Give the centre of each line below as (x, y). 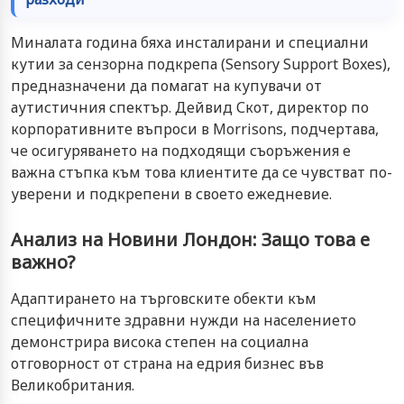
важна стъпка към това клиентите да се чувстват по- (202, 172)
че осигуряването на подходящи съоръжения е (181, 150)
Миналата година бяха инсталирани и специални (190, 42)
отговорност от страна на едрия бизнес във (167, 363)
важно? (43, 262)
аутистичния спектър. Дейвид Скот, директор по (190, 107)
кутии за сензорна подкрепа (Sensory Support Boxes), (201, 64)
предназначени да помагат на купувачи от (166, 85)
